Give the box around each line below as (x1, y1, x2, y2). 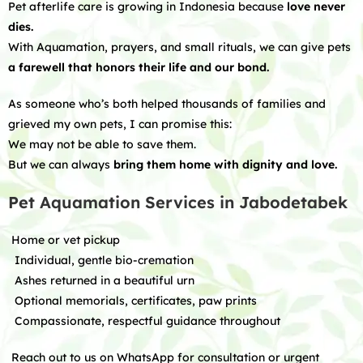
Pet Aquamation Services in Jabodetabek (8, 192, 348, 212)
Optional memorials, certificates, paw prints (8, 293, 257, 308)
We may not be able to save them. (8, 137, 196, 152)
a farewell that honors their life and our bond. (8, 60, 269, 75)
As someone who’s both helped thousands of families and (8, 96, 326, 111)
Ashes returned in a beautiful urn (8, 273, 194, 288)
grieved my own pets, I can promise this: (8, 117, 232, 131)
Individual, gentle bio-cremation (8, 253, 194, 267)
